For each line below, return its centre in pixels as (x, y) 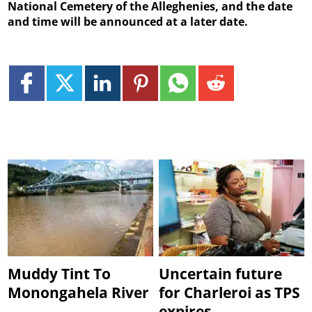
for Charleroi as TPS (230, 293)
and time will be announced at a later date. (128, 22)
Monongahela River (79, 293)
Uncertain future (221, 274)
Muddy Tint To (60, 274)
